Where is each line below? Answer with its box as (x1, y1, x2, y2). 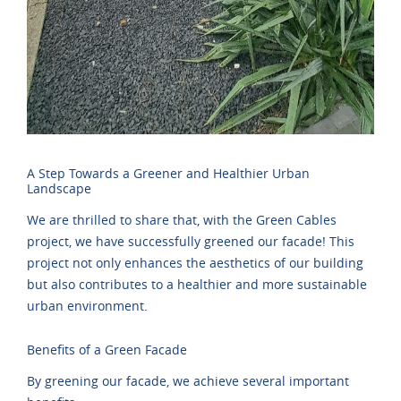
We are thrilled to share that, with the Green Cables (27, 211, 337, 229)
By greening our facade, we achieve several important (27, 372, 349, 390)
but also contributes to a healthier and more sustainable (27, 276, 367, 294)
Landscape (27, 180, 91, 198)
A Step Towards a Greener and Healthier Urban (27, 165, 310, 183)
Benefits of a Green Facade (27, 341, 187, 359)
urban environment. (27, 297, 148, 315)
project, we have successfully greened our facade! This (27, 233, 354, 251)
